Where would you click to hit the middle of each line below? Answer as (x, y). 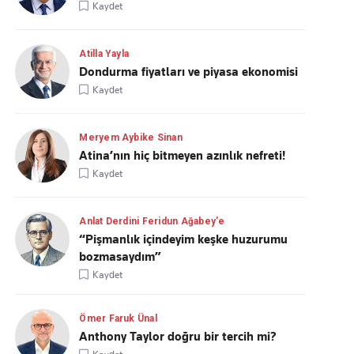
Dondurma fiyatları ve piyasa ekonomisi (189, 72)
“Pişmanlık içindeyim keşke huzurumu (184, 239)
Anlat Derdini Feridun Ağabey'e (152, 221)
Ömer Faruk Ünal (118, 318)
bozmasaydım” (121, 257)
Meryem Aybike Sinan (131, 137)
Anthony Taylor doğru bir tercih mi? (178, 337)
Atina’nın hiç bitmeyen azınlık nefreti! (183, 156)
